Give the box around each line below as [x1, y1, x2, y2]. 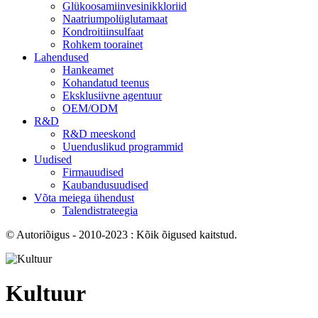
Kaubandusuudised [62, 179, 148, 191]
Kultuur [6, 280, 86, 307]
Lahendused [34, 51, 89, 63]
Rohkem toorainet [62, 38, 143, 50]
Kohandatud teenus [62, 77, 149, 89]
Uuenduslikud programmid [62, 141, 183, 153]
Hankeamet [62, 64, 114, 76]
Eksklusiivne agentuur [62, 89, 162, 102]
